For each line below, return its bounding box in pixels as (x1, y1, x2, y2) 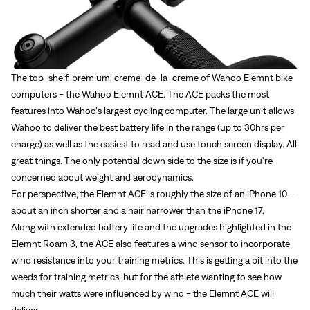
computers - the (11, 88, 82, 100)
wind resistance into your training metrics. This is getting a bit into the (11, 254, 298, 266)
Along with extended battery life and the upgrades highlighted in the (11, 221, 291, 232)
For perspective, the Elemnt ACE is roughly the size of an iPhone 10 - (11, 188, 294, 199)
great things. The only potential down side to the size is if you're (11, 154, 273, 166)
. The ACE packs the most (163, 88, 269, 100)
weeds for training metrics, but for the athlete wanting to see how (11, 271, 282, 282)
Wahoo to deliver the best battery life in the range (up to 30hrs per (11, 121, 284, 133)
